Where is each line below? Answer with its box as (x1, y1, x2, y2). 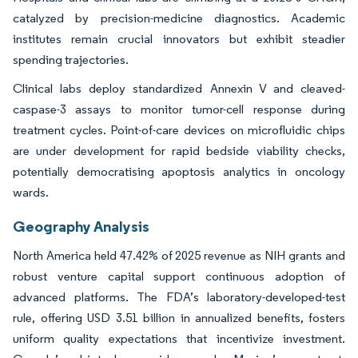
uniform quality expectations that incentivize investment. (13, 330, 345, 346)
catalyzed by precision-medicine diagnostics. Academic (13, 10, 345, 26)
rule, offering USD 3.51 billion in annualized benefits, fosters (13, 309, 345, 325)
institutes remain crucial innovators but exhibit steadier (13, 30, 345, 46)
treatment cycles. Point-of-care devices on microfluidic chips (13, 121, 345, 137)
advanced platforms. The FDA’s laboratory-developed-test (13, 288, 345, 304)
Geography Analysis (13, 216, 149, 236)
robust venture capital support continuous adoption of (13, 268, 345, 284)
